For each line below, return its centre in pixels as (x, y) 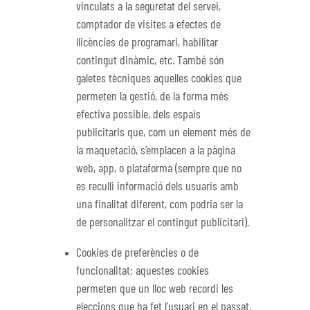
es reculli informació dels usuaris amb (158, 187)
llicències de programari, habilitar (147, 43)
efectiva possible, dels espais (139, 115)
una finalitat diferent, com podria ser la (160, 205)
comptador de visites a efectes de (149, 25)
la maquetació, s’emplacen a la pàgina (156, 151)
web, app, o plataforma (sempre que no (159, 169)
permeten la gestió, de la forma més (153, 97)
